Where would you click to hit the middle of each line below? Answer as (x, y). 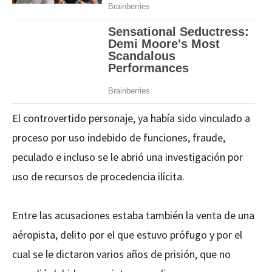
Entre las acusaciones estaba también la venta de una (133, 215)
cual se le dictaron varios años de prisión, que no (121, 254)
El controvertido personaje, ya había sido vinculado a (131, 118)
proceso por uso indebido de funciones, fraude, (119, 137)
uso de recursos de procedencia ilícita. (98, 176)
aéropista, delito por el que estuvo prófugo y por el (127, 234)
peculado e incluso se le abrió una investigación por (127, 157)
